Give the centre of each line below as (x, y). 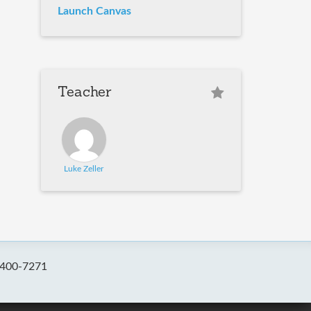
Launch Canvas (95, 11)
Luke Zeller (84, 169)
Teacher (85, 93)
